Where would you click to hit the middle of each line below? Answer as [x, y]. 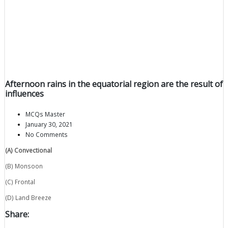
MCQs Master [45, 114]
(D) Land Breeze [28, 197]
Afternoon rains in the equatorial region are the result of [114, 84]
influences [24, 94]
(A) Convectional [28, 150]
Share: [17, 214]
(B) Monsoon [24, 166]
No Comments [47, 135]
